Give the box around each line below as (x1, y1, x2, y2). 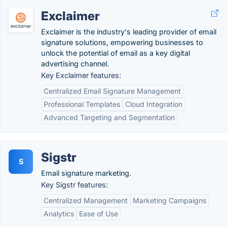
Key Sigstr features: (41, 180, 108, 189)
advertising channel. (41, 59, 109, 68)
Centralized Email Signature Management (44, 87, 181, 95)
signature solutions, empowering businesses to (41, 38, 203, 47)
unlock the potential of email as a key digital (41, 49, 190, 57)
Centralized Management (44, 196, 128, 205)
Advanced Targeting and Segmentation (44, 113, 175, 122)
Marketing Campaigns (133, 196, 206, 205)
